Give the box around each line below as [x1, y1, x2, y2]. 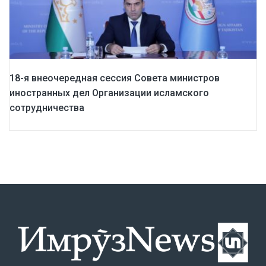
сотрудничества [9, 102, 84, 114]
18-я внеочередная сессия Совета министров [9, 72, 220, 84]
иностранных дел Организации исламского [9, 87, 209, 99]
